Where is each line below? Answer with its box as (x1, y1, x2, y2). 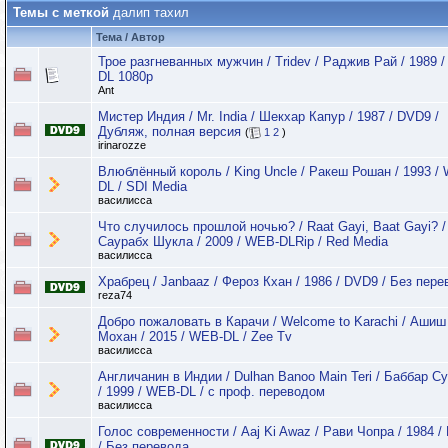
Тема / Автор (96, 31, 165, 43)
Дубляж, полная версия (98, 124, 241, 139)
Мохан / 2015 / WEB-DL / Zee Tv (98, 329, 292, 344)
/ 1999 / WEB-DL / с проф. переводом (98, 384, 325, 399)
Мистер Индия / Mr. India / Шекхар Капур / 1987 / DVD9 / (98, 109, 439, 124)
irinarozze (98, 139, 146, 152)
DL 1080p (98, 69, 153, 84)
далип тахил (113, 5, 189, 20)
